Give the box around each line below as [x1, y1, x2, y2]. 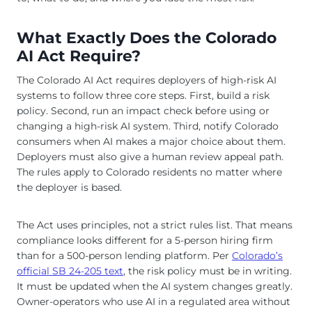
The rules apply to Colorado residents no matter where [17, 166, 282, 179]
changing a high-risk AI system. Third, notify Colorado [17, 120, 279, 133]
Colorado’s [232, 249, 283, 263]
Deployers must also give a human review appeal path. [17, 150, 283, 164]
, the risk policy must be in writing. [123, 265, 292, 278]
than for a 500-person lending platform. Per [17, 249, 232, 263]
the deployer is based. [17, 181, 122, 194]
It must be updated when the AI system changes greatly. [17, 280, 292, 293]
